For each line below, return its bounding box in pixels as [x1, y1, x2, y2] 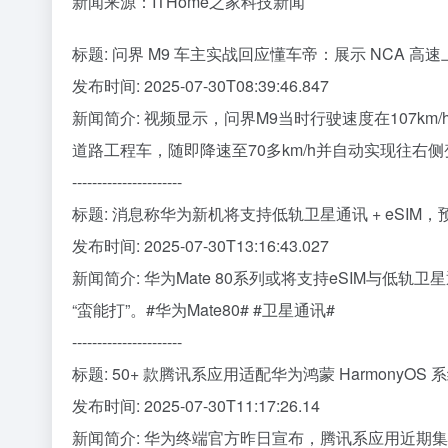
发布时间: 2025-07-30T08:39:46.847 [72, 73, 329, 97]
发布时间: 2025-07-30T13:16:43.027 [72, 233, 329, 257]
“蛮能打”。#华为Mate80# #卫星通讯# [72, 297, 335, 321]
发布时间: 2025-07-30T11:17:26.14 [72, 393, 320, 417]
